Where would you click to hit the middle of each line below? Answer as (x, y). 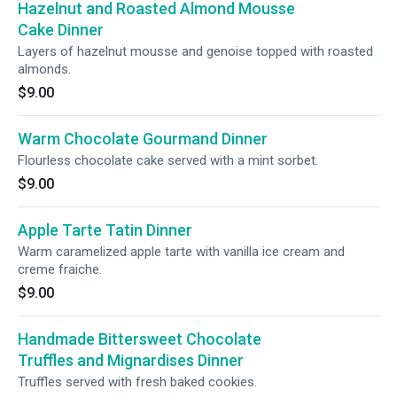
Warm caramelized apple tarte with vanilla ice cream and (181, 252)
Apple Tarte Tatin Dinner (105, 230)
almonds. (44, 69)
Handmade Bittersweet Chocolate (140, 339)
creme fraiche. (60, 269)
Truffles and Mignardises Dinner (131, 360)
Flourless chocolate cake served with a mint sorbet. (168, 160)
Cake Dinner (61, 30)
